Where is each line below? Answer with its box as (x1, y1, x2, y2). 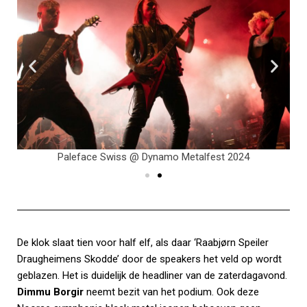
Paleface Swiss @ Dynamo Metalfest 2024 (58, 150, 249, 163)
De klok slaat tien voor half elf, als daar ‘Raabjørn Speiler (17, 236, 269, 249)
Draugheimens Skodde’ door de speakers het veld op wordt (17, 252, 282, 265)
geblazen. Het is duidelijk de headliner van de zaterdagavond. (17, 269, 287, 282)
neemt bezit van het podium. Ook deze (86, 285, 259, 298)
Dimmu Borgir (17, 285, 86, 298)
